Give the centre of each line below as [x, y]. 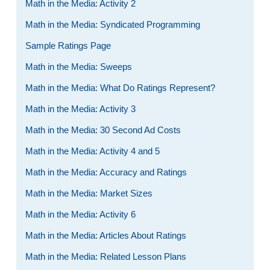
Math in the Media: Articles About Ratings [105, 235]
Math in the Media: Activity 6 [80, 214]
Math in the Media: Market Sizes [89, 193]
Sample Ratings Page [68, 46]
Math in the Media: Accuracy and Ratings [106, 172]
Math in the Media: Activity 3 [80, 109]
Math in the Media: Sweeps [78, 67]
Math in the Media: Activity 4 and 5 [92, 151]
